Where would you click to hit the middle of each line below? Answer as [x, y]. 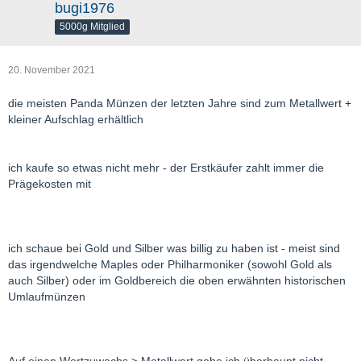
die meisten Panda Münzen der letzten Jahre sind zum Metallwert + [180, 103]
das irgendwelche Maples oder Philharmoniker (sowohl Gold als [170, 264]
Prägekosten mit [50, 183]
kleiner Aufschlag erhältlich [76, 119]
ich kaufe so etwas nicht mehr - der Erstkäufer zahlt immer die [166, 167]
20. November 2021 [52, 70]
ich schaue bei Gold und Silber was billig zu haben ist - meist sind [174, 248]
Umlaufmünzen [47, 296]
